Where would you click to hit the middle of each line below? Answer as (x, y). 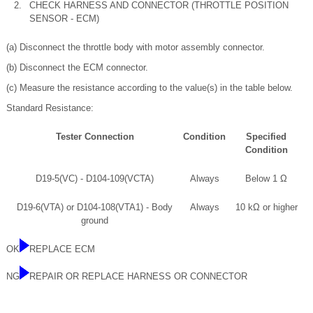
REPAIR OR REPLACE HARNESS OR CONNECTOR (138, 276)
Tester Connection (95, 136)
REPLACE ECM (62, 249)
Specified (266, 136)
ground (95, 220)
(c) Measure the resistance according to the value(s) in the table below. (150, 87)
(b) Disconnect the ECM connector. (77, 67)
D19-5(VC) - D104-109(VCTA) (95, 178)
